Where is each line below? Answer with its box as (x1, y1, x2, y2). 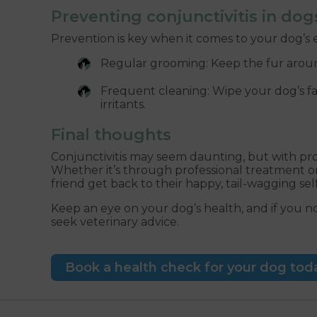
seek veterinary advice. (51, 214, 179, 229)
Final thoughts (51, 125, 171, 144)
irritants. (100, 97, 146, 111)
